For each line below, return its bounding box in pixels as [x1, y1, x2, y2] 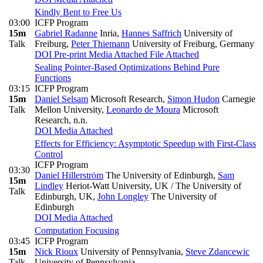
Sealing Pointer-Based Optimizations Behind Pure [35, 62, 220, 72]
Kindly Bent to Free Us [35, 6, 122, 17]
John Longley [97, 191, 149, 201]
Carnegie [220, 93, 255, 104]
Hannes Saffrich [122, 28, 181, 38]
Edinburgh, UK [35, 191, 93, 201]
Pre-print [52, 49, 86, 59]
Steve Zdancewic [186, 246, 249, 257]
